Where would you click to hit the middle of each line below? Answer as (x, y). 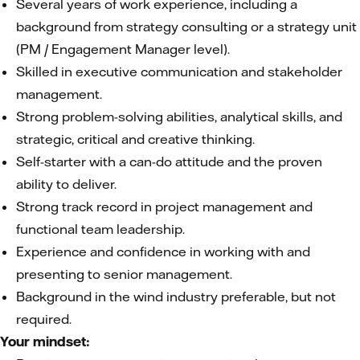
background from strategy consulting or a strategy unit (186, 27)
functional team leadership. (100, 229)
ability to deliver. (66, 184)
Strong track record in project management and (164, 207)
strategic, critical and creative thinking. (135, 139)
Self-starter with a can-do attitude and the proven (169, 162)
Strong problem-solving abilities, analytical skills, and (179, 117)
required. (44, 319)
